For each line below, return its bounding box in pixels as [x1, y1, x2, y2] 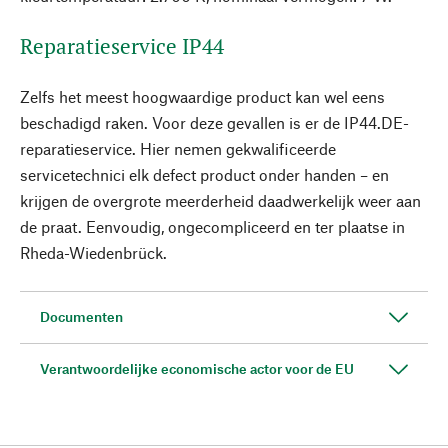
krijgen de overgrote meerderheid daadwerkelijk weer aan [20, 191, 421, 210]
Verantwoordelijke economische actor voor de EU [40, 360, 354, 377]
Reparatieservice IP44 [20, 32, 224, 60]
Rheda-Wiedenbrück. [20, 243, 167, 262]
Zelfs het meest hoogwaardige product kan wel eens [20, 87, 385, 106]
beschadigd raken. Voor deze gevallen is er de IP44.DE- [20, 113, 409, 132]
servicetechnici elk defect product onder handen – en [20, 165, 389, 184]
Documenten [40, 308, 123, 325]
